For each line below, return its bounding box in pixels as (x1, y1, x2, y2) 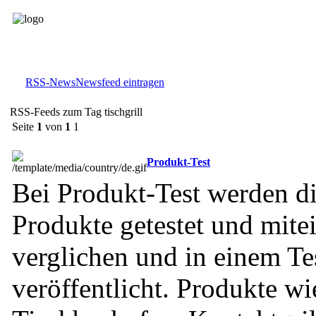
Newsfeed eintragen (75, 76, 164, 88)
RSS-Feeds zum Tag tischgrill (10, 106, 142, 118)
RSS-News (25, 76, 75, 88)
